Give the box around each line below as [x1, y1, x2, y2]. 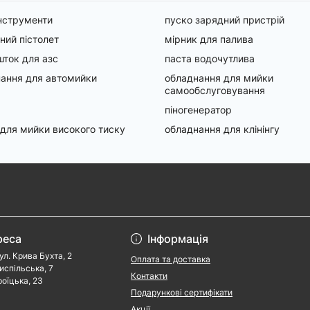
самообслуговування [165, 84, 265, 96]
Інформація [147, 232, 208, 246]
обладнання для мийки [165, 72, 273, 84]
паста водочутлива [165, 53, 255, 64]
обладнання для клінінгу [165, 123, 280, 135]
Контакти [131, 271, 167, 281]
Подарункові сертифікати [131, 287, 232, 298]
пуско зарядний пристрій [165, 14, 284, 26]
